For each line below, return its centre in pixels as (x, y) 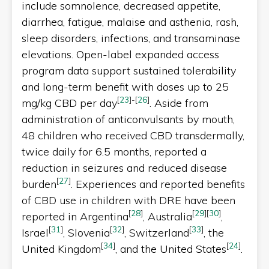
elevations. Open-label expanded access (120, 54)
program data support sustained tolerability (129, 70)
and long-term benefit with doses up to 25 (125, 86)
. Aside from (179, 103)
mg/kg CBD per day (69, 103)
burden (39, 184)
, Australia (168, 216)
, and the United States (171, 249)
